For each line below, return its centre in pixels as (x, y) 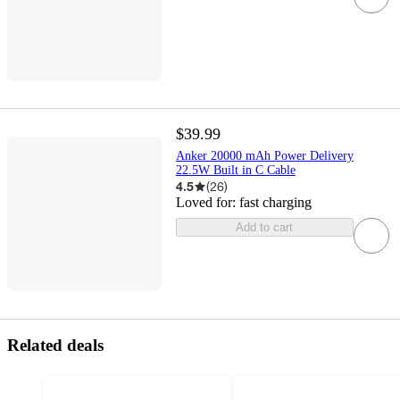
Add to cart (265, 228)
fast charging (275, 203)
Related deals (55, 346)
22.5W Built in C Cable (235, 171)
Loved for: (207, 203)
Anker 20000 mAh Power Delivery (264, 156)
